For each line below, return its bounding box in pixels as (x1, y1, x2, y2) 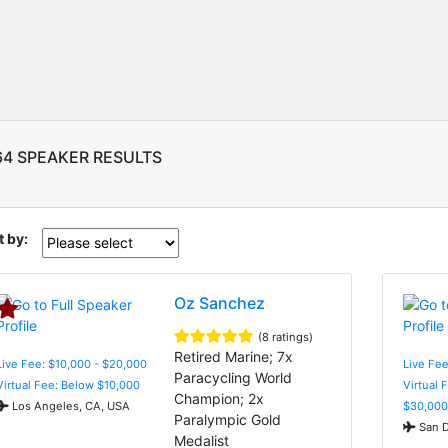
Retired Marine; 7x (174, 347, 294, 365)
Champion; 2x (174, 389, 265, 407)
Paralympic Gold (174, 410, 282, 428)
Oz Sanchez (174, 292, 266, 313)
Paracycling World (174, 368, 293, 386)
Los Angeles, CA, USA (9, 398, 130, 413)
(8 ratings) (258, 329, 314, 344)
